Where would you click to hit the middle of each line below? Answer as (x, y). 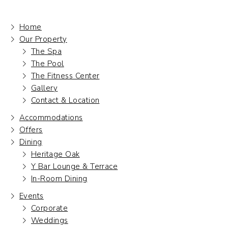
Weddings (50, 220)
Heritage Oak (55, 154)
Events (32, 196)
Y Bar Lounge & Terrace (75, 166)
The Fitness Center (65, 76)
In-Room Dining (59, 178)
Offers (31, 130)
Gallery (45, 88)
